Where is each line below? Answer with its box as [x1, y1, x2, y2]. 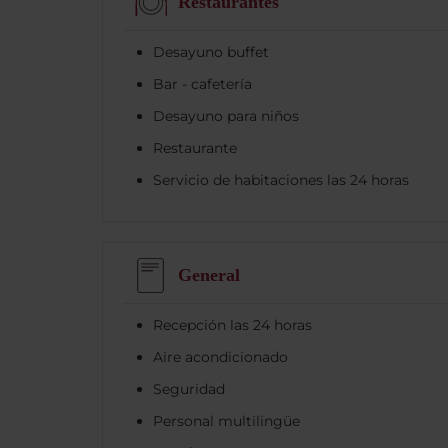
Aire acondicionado [153, 347, 288, 366]
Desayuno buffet [153, 42, 269, 61]
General [178, 265, 240, 286]
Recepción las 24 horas [153, 315, 312, 334]
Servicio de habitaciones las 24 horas [153, 170, 409, 189]
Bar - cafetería [153, 74, 252, 93]
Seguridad [153, 379, 225, 398]
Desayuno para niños [153, 106, 299, 125]
